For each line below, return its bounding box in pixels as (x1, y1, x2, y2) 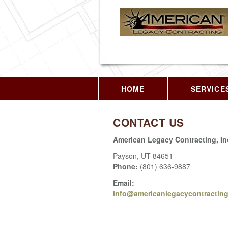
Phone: (113, 161, 140, 172)
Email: (113, 177, 134, 188)
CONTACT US (113, 115, 184, 130)
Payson (113, 150, 137, 161)
